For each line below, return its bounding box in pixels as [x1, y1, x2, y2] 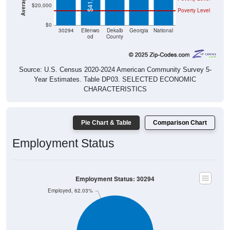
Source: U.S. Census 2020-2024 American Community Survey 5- [18, 65, 212, 73]
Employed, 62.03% [47, 187, 93, 194]
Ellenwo [81, 27, 100, 34]
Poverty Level [178, 7, 210, 14]
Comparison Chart [153, 119, 207, 126]
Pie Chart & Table [81, 119, 131, 126]
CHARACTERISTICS [83, 85, 147, 93]
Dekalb [106, 27, 123, 34]
